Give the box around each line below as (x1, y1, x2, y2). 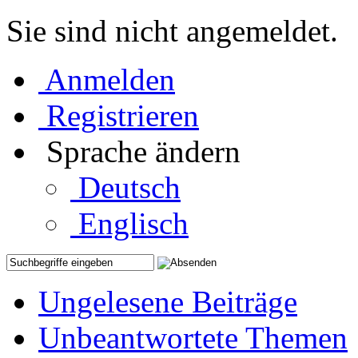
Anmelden (45, 62, 175, 97)
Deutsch (78, 170, 181, 205)
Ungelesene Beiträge (38, 284, 297, 319)
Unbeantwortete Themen (38, 320, 348, 355)
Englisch (78, 206, 189, 241)
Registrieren (46, 98, 199, 133)
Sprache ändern (46, 134, 241, 169)
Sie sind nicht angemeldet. (6, 14, 338, 48)
